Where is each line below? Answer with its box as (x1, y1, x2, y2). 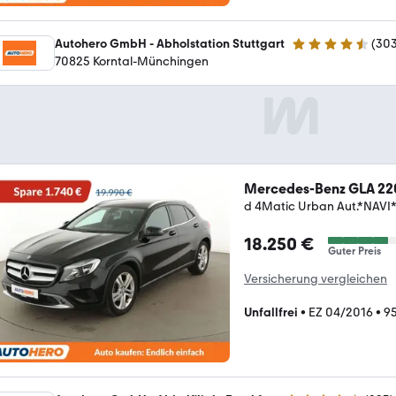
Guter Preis (328, 244, 381, 257)
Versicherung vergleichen (244, 270, 387, 286)
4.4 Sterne (291, 43, 347, 58)
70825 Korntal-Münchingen (55, 53, 209, 69)
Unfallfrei (244, 304, 298, 320)
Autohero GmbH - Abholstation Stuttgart (55, 35, 285, 51)
